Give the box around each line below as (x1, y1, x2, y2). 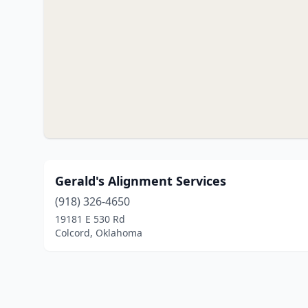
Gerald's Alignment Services (55, 173, 226, 189)
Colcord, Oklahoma (55, 226, 142, 239)
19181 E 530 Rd (55, 212, 125, 225)
